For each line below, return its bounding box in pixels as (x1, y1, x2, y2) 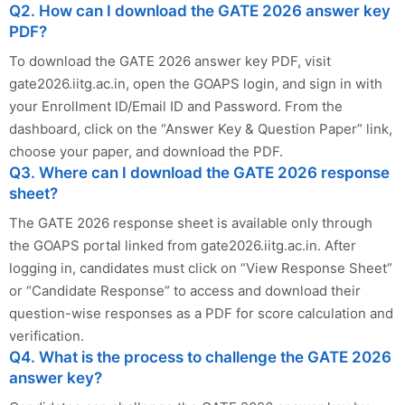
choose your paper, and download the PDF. (9, 142, 283, 160)
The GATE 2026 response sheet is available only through (9, 213, 372, 231)
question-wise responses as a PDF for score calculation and (9, 304, 393, 322)
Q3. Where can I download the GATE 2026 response (9, 163, 390, 182)
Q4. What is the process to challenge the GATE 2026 (9, 347, 391, 366)
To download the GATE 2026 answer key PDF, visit (9, 52, 331, 70)
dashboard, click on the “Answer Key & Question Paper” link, (9, 119, 392, 137)
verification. (9, 326, 84, 344)
